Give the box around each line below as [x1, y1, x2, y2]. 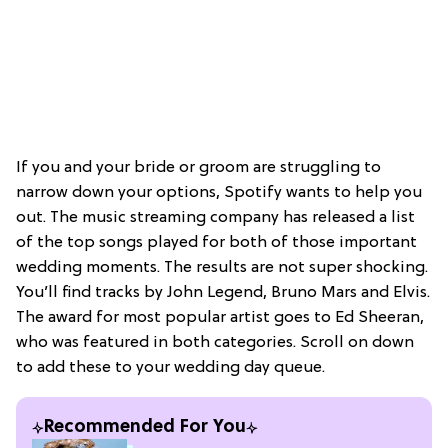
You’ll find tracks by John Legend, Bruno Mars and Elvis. [16, 283, 430, 302]
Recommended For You [44, 416, 246, 438]
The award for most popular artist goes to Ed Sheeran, [16, 308, 424, 327]
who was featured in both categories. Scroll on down [16, 333, 414, 352]
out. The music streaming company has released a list [16, 208, 415, 227]
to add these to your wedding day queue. [16, 358, 325, 377]
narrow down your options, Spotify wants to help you [16, 183, 422, 202]
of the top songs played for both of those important [16, 233, 417, 252]
